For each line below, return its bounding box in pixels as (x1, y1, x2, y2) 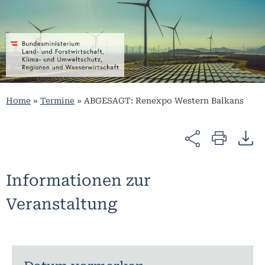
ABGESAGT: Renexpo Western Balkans (84, 96, 244, 106)
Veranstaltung (6, 195, 117, 213)
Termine (40, 96, 75, 106)
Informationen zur (6, 171, 151, 189)
